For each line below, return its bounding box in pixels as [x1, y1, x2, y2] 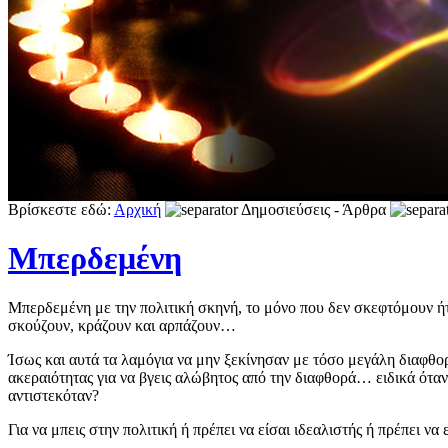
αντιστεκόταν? [8, 386, 99, 404]
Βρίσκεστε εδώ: [8, 201, 114, 218]
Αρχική [114, 201, 161, 218]
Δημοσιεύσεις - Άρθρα [241, 201, 386, 218]
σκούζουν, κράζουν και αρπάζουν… [8, 316, 236, 334]
